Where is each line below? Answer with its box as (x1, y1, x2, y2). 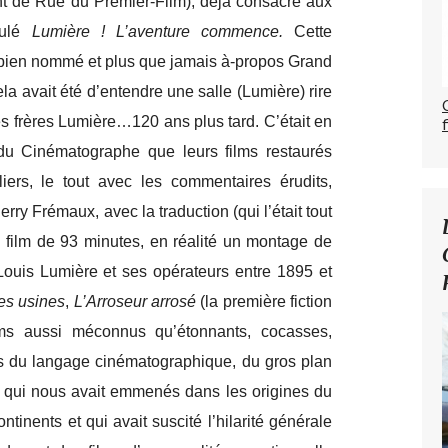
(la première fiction (200, 293, 333, 311)
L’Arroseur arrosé (73, 293, 201, 311)
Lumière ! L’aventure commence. (20, 23, 283, 41)
